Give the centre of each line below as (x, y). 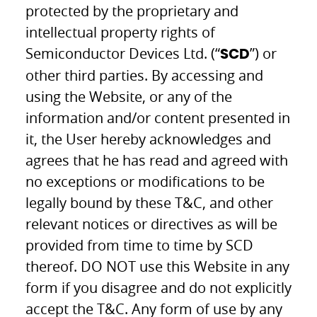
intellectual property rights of (121, 32)
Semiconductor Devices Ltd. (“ (123, 53)
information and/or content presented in (158, 117)
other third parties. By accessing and (145, 75)
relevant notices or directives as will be (152, 224)
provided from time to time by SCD (140, 245)
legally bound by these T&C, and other (150, 202)
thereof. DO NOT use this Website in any (158, 266)
